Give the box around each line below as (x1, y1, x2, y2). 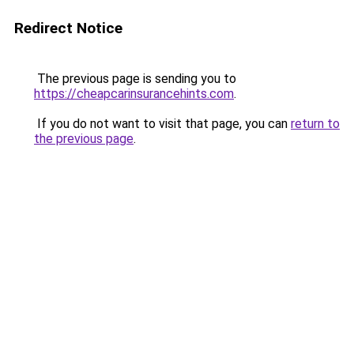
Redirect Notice (14, 19, 122, 37)
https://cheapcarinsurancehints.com (34, 86, 234, 101)
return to (291, 116, 340, 131)
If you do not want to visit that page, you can (34, 116, 291, 131)
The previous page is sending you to (34, 71, 236, 86)
